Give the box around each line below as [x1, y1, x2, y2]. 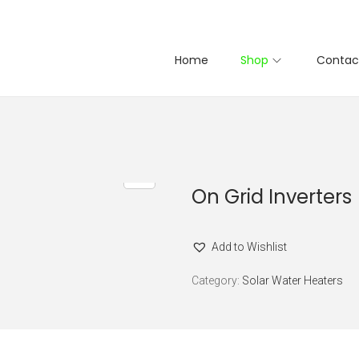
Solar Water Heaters [242, 274, 343, 287]
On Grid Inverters [192, 184, 352, 210]
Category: [192, 274, 242, 287]
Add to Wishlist [212, 240, 287, 253]
